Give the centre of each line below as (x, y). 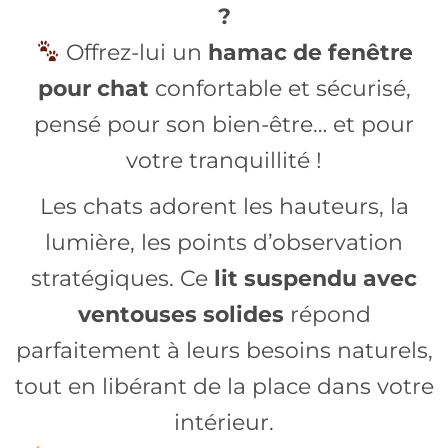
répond (327, 314)
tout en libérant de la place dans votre (224, 386)
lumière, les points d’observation (224, 242)
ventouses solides (180, 314)
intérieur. (224, 422)
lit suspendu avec (315, 278)
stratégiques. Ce (122, 278)
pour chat (93, 88)
